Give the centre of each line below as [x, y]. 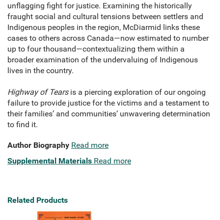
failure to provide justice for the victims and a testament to [108, 103]
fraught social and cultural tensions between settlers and [105, 17]
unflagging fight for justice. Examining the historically [100, 6]
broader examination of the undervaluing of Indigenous [103, 60]
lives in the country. [41, 71]
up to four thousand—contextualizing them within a [96, 49]
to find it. [23, 125]
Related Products [38, 200]
